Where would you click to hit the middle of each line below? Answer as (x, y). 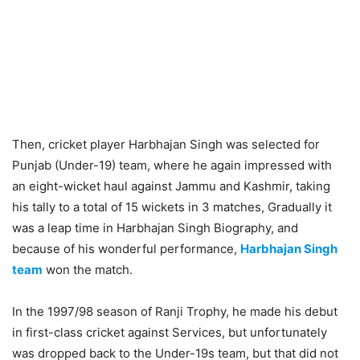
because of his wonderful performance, (126, 249)
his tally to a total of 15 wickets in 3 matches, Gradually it (172, 207)
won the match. (88, 270)
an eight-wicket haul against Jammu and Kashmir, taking (171, 186)
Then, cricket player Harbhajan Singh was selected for (166, 144)
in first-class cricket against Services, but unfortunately (170, 332)
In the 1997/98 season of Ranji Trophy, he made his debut (175, 311)
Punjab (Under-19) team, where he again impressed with (172, 165)
